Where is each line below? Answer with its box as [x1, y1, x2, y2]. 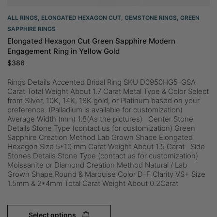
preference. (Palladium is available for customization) [7, 105, 183, 114]
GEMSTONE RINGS [124, 14, 177, 21]
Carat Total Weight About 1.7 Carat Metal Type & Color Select [7, 87, 209, 96]
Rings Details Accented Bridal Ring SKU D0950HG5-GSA [7, 77, 196, 87]
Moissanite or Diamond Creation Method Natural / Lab [7, 160, 187, 170]
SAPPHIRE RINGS [7, 25, 56, 32]
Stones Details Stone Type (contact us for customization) [7, 151, 198, 160]
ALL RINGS [7, 14, 38, 21]
